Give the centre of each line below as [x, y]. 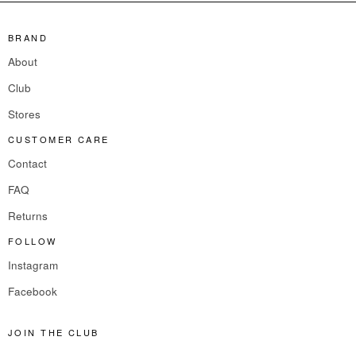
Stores [24, 114]
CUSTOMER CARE [59, 139]
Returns [28, 216]
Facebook [33, 292]
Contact [27, 164]
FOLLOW [33, 240]
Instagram [33, 265]
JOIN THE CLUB [54, 332]
